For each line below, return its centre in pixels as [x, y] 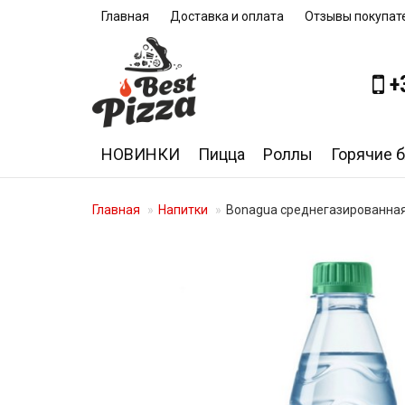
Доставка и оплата [227, 16]
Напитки [183, 210]
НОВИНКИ [141, 154]
